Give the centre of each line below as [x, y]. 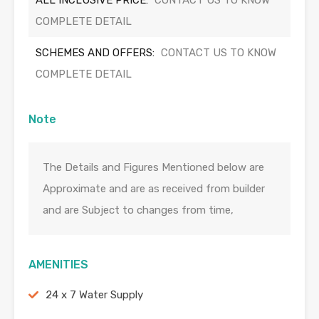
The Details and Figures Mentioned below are [153, 168]
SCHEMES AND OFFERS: [95, 53]
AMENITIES [58, 265]
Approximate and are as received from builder [154, 189]
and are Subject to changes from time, [138, 210]
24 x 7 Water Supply [94, 295]
